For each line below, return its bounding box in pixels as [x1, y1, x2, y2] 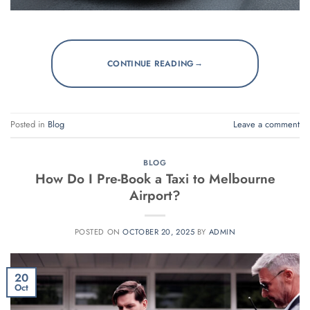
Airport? [129, 185, 181, 206]
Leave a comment [233, 118, 300, 131]
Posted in [10, 118, 48, 131]
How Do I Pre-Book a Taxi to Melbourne [35, 169, 275, 189]
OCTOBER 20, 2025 [122, 226, 195, 238]
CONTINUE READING [107, 57, 194, 70]
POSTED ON [74, 226, 123, 238]
